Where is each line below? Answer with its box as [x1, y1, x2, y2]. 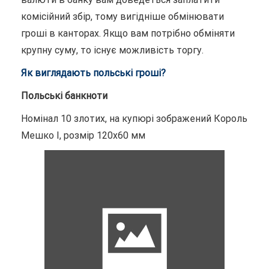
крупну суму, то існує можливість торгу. [21, 44, 204, 56]
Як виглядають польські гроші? [21, 67, 166, 79]
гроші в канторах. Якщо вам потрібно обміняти [21, 27, 235, 39]
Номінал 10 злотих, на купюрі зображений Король [21, 112, 247, 124]
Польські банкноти [21, 89, 107, 101]
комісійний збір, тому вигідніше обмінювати [21, 10, 224, 22]
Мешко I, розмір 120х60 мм [21, 129, 145, 141]
